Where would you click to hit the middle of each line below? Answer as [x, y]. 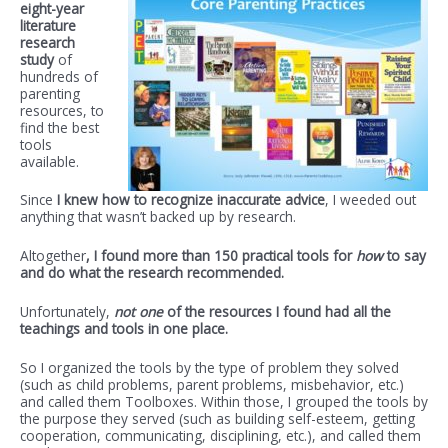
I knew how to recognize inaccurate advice [191, 200]
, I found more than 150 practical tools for [221, 256]
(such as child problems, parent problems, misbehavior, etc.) [212, 385]
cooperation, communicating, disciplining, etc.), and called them [220, 436]
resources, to [62, 110]
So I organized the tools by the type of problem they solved [209, 368]
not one [138, 312]
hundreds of [59, 76]
